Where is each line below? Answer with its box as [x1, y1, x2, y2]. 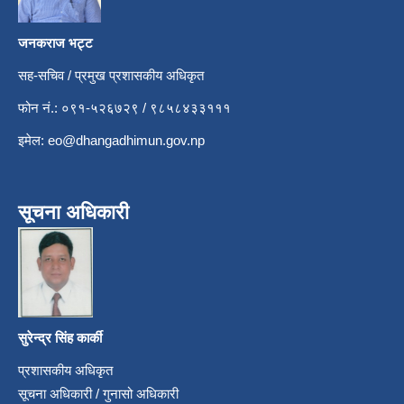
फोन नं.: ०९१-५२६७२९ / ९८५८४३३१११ [18, 100, 231, 116]
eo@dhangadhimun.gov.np [48, 133, 205, 149]
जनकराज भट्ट [18, 35, 96, 51]
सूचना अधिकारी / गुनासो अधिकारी [18, 386, 179, 402]
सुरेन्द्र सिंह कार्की [18, 330, 106, 346]
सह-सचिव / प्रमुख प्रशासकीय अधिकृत [18, 68, 204, 84]
